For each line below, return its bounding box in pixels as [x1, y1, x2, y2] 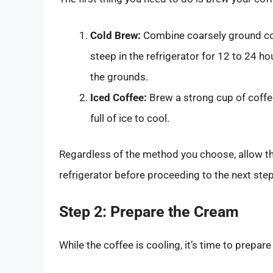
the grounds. [90, 70, 148, 83]
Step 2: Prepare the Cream [59, 202, 239, 221]
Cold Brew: [90, 29, 141, 41]
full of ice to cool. [90, 112, 169, 124]
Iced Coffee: [90, 91, 147, 104]
